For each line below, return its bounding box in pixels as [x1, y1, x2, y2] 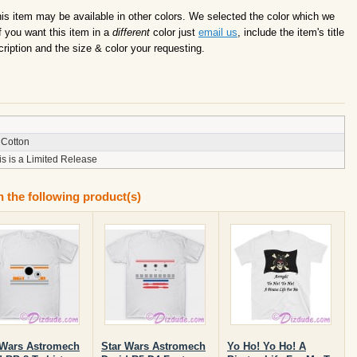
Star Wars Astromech [101, 340, 206, 352]
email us [198, 26, 237, 38]
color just [150, 26, 198, 38]
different [112, 26, 150, 38]
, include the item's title [237, 26, 344, 38]
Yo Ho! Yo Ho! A [227, 340, 306, 352]
